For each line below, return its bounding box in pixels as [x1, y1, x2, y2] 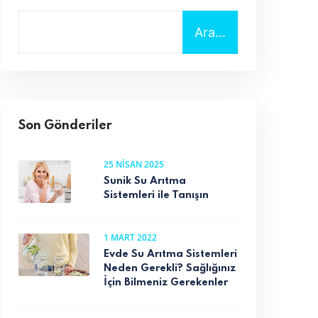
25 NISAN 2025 [104, 158, 164, 170]
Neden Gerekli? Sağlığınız [104, 263, 236, 273]
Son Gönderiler [18, 119, 112, 132]
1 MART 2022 [104, 231, 157, 243]
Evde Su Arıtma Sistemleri [104, 248, 237, 259]
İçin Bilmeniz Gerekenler [104, 277, 228, 287]
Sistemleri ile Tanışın [104, 190, 209, 200]
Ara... [194, 24, 226, 40]
